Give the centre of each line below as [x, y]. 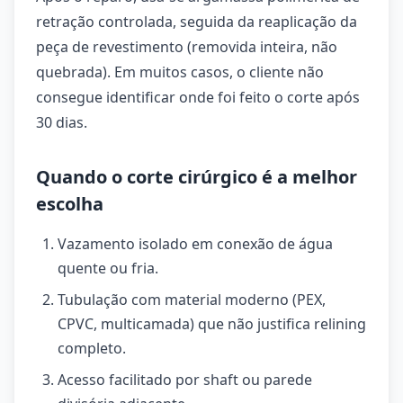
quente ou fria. [108, 268]
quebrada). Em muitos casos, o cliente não [180, 72]
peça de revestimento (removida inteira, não [187, 47]
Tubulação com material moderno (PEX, [192, 300]
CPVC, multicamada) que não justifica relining [212, 324]
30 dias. [62, 122]
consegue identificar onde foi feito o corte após [198, 97]
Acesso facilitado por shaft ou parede [185, 380]
